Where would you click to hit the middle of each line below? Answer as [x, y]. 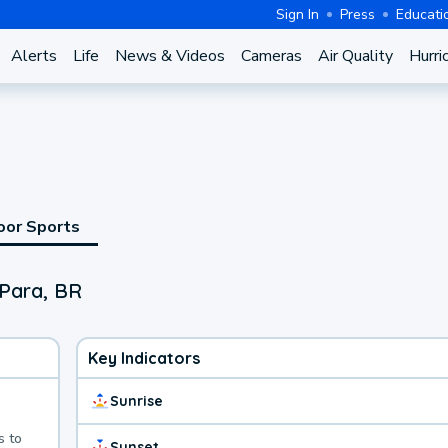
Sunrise [136, 400]
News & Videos [169, 56]
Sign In [297, 14]
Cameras [271, 56]
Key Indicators [144, 357]
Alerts [33, 56]
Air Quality [355, 56]
